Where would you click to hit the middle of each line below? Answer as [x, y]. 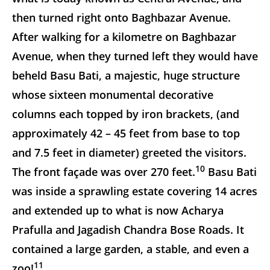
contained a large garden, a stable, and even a [130, 249]
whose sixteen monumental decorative [113, 94]
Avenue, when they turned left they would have [135, 56]
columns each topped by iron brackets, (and [126, 114]
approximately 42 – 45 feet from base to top [126, 133]
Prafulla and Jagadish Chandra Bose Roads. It [128, 229]
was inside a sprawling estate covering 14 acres [135, 191]
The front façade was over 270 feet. [104, 171]
